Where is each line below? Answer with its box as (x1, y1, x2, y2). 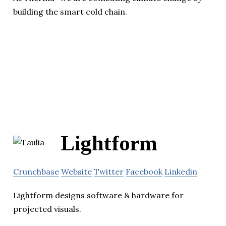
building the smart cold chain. (13, 6, 127, 17)
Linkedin (164, 166, 197, 177)
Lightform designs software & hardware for (13, 190, 184, 200)
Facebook (126, 166, 162, 177)
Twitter (94, 166, 124, 177)
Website (61, 166, 92, 177)
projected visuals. (13, 203, 81, 214)
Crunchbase (13, 166, 59, 177)
